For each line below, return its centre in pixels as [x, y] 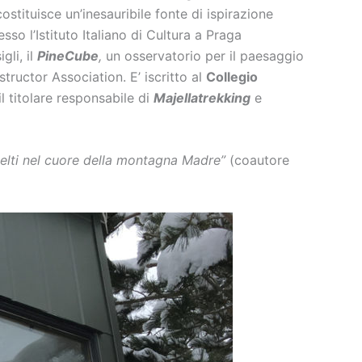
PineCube [68, 55]
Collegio [232, 76]
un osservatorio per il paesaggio [203, 55]
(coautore [257, 160]
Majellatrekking [202, 97]
